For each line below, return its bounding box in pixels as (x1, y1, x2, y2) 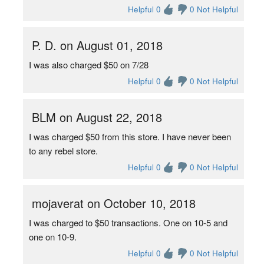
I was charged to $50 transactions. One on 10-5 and (28, 216, 227, 229)
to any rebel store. (28, 144, 98, 157)
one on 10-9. (28, 230, 77, 243)
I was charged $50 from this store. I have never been (28, 130, 231, 143)
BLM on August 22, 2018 (31, 108, 162, 126)
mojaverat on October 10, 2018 (31, 194, 196, 212)
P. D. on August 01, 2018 (31, 37, 163, 54)
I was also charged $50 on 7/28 (28, 58, 148, 71)
